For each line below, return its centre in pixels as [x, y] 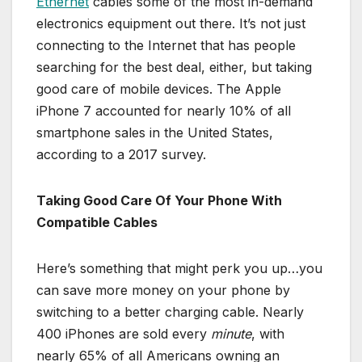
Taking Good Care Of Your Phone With [159, 200]
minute [231, 333]
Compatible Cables [97, 222]
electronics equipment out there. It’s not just [171, 23]
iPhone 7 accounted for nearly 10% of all [164, 110]
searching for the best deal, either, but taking [174, 67]
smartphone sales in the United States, [155, 132]
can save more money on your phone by [163, 290]
